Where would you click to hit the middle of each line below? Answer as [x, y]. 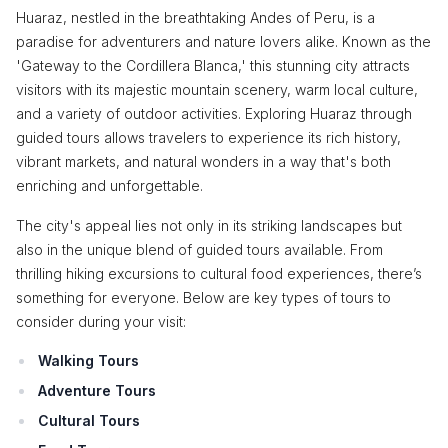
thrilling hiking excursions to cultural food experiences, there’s [219, 273]
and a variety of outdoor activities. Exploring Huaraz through [214, 113]
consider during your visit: [101, 321]
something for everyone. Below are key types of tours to [203, 297]
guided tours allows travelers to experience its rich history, [208, 137]
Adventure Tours [97, 390]
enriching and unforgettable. [109, 185]
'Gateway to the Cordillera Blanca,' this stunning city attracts [213, 65]
